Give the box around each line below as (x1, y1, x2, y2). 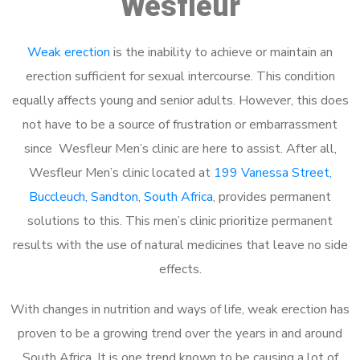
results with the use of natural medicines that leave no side (12, 235, 348, 254)
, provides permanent (213, 187, 331, 206)
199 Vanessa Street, (213, 163, 332, 182)
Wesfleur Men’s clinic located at (28, 163, 214, 182)
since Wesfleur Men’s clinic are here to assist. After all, (23, 139, 337, 157)
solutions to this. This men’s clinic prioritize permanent (27, 211, 333, 230)
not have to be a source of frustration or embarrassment (22, 115, 337, 133)
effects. (158, 260, 202, 278)
